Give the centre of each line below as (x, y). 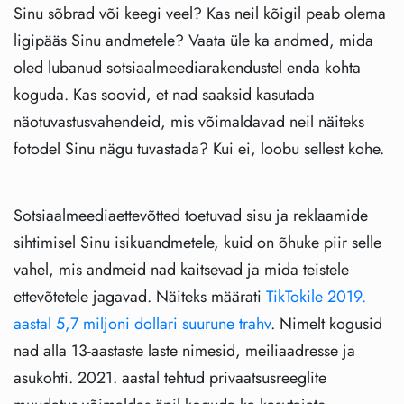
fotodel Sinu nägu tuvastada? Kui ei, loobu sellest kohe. (199, 149)
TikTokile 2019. (316, 297)
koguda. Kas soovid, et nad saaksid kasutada (164, 95)
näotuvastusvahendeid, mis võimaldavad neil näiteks (189, 122)
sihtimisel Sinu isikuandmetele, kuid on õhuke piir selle (197, 243)
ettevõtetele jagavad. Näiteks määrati (140, 297)
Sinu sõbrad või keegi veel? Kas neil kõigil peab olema (200, 14)
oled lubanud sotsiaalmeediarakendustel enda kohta (187, 68)
